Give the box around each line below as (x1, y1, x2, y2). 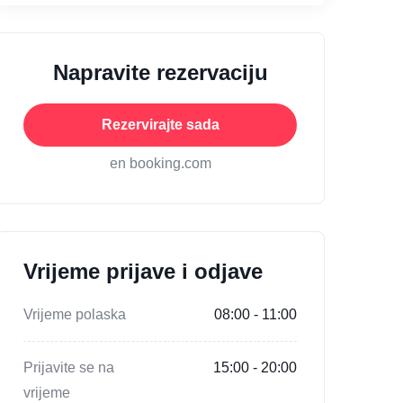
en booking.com (109, 156, 211, 172)
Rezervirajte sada (101, 117, 219, 133)
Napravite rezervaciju (52, 60, 268, 85)
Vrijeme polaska (23, 307, 126, 323)
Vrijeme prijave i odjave (23, 259, 263, 284)
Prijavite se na (23, 360, 114, 376)
